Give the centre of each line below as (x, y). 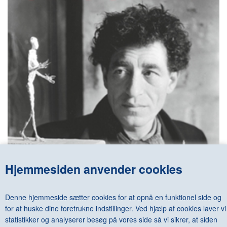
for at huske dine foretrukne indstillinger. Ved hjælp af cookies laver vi (116, 208)
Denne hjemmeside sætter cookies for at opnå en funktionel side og (113, 197)
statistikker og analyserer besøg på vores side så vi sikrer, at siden (111, 219)
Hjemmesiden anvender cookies (94, 169)
